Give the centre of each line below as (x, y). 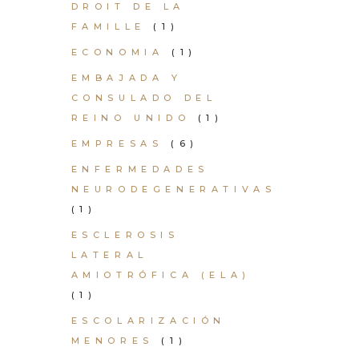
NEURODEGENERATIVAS (173, 189)
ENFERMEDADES (140, 169)
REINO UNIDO (131, 118)
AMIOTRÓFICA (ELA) (161, 275)
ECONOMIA (117, 52)
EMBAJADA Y (127, 78)
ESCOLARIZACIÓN (148, 321)
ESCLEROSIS (125, 235)
